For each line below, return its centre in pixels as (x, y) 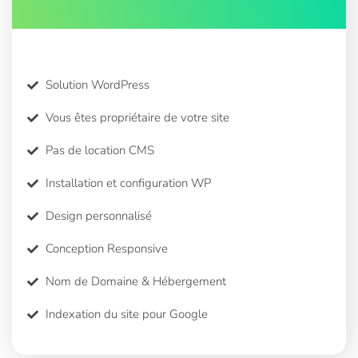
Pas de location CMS (99, 151)
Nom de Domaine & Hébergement (135, 282)
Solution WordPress (97, 85)
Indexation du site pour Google (126, 314)
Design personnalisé (98, 216)
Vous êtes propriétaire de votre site (137, 118)
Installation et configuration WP (128, 183)
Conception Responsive (106, 249)
